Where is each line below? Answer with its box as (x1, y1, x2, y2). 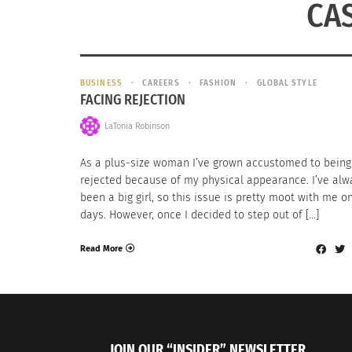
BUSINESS (80, 77, 123, 88)
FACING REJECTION (80, 91, 185, 109)
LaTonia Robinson (104, 120, 170, 131)
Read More (80, 243, 123, 254)
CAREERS (141, 77, 180, 88)
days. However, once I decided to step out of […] (80, 208, 319, 222)
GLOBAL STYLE (256, 77, 317, 88)
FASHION (199, 77, 237, 88)
